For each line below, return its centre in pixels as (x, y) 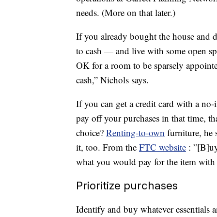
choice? (91, 133)
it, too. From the (108, 147)
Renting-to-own (135, 133)
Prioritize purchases (127, 186)
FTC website (163, 147)
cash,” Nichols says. (112, 80)
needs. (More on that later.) (126, 13)
